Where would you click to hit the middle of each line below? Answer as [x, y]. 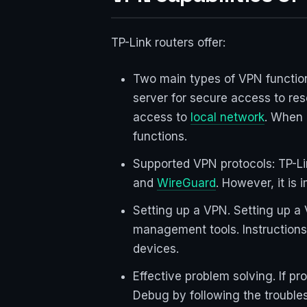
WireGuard [186, 183]
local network [228, 118]
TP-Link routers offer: [168, 43]
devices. [156, 249]
